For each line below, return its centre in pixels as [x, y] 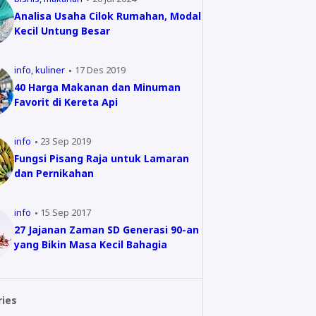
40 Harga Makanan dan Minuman [97, 87]
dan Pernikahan [54, 173]
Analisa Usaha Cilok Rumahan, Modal [108, 16]
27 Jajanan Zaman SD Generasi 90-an [107, 229]
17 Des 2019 [100, 70]
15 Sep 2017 [66, 213]
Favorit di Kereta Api [66, 102]
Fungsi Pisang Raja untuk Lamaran [102, 158]
